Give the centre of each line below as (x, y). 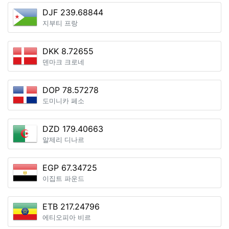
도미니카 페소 (63, 101)
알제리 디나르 (63, 140)
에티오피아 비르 (67, 217)
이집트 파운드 (63, 179)
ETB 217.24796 (71, 207)
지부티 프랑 (60, 23)
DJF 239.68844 (73, 12)
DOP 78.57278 (71, 90)
